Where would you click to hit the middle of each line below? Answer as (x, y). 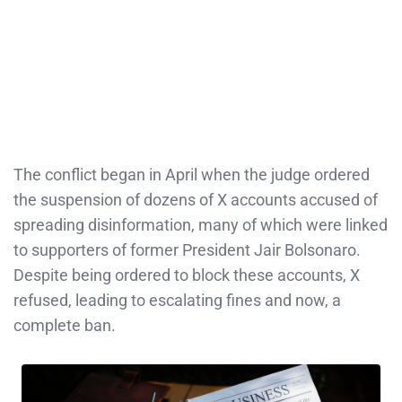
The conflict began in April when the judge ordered (192, 174)
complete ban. (65, 325)
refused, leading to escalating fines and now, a (177, 300)
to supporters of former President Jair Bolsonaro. (187, 249)
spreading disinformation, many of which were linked (201, 224)
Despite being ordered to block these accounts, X (187, 275)
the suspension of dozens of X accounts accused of (196, 199)
